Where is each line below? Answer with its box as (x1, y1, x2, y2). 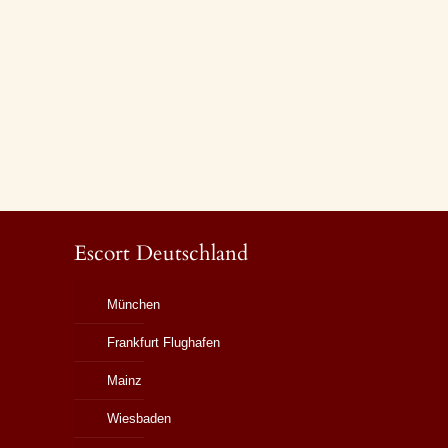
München (107, 297, 161, 313)
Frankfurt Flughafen (107, 335, 221, 351)
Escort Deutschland (74, 239, 249, 269)
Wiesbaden (107, 411, 172, 427)
